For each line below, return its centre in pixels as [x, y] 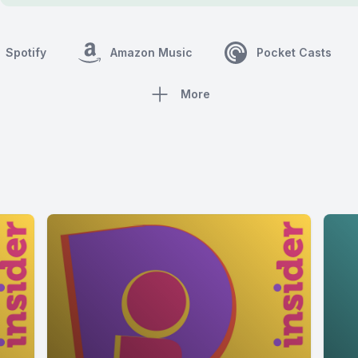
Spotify [26, 52]
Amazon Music [151, 52]
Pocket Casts [294, 52]
